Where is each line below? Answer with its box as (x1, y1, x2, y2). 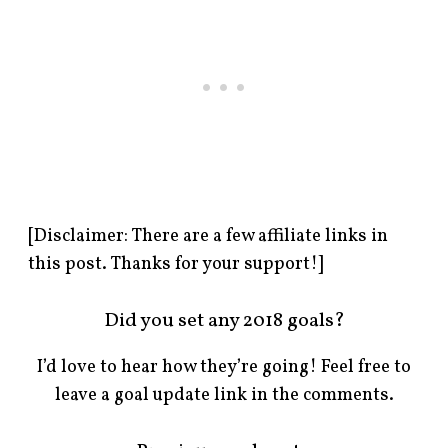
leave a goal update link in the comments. (54, 383, 394, 409)
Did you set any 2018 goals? (103, 307, 345, 336)
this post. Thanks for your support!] (28, 251, 324, 277)
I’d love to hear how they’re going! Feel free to (37, 355, 411, 381)
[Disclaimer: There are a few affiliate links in (28, 223, 389, 249)
